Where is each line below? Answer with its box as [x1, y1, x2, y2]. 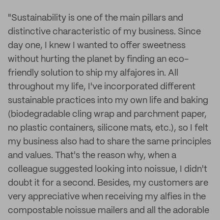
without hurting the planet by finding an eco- [8, 55, 189, 64]
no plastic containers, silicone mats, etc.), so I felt [8, 124, 208, 133]
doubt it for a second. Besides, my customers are [8, 179, 208, 188]
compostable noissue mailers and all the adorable [8, 206, 209, 215]
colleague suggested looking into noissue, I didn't [8, 165, 207, 174]
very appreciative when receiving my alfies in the [8, 192, 206, 201]
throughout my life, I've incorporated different [8, 82, 195, 91]
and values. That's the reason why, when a [8, 151, 176, 160]
